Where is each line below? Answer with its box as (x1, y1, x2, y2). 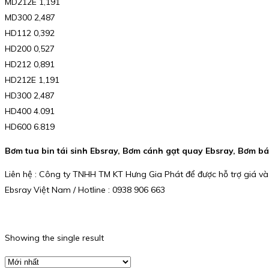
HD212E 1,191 (5, 74, 59, 86)
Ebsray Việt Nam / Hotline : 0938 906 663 (5, 184, 165, 196)
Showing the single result (5, 232, 104, 244)
